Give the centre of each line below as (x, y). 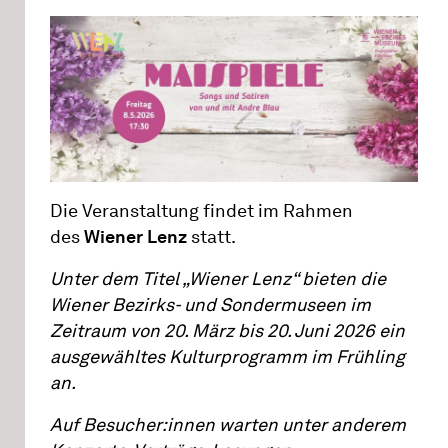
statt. (211, 237)
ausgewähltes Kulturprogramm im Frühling (227, 357)
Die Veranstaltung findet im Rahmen (201, 211)
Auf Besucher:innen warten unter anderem (228, 425)
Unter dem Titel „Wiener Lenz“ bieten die (218, 279)
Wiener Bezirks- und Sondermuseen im (210, 305)
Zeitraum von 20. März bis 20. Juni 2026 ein (227, 331)
